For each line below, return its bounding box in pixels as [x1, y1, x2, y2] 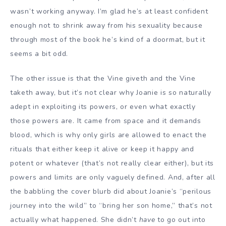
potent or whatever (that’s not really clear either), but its [10, 158, 214, 168]
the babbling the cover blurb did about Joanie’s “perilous [10, 187, 211, 197]
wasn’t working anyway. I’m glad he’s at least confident [10, 7, 208, 17]
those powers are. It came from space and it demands [10, 116, 201, 126]
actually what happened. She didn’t [10, 215, 139, 225]
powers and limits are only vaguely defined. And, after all [10, 173, 215, 183]
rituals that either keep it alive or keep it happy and [10, 144, 194, 154]
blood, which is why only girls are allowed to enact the [10, 130, 207, 140]
